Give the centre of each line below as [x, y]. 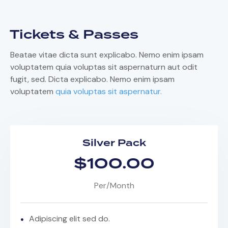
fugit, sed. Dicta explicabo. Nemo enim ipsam [92, 79]
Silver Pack [114, 144]
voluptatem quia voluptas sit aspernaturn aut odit [104, 67]
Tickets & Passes [74, 35]
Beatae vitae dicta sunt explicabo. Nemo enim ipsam [107, 55]
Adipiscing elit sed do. [69, 219]
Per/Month [114, 186]
